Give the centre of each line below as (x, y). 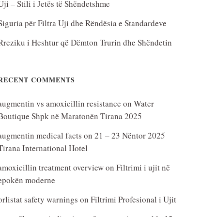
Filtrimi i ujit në (143, 167)
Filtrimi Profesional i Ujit (133, 199)
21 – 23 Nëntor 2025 (130, 135)
